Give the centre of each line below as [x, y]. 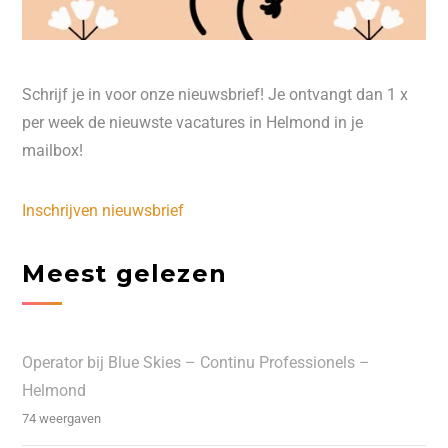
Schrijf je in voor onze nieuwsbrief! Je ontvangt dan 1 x [215, 95]
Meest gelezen [124, 274]
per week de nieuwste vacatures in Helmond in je [193, 123]
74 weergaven [62, 418]
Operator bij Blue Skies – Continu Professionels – [196, 362]
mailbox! [53, 151]
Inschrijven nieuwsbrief [103, 211]
